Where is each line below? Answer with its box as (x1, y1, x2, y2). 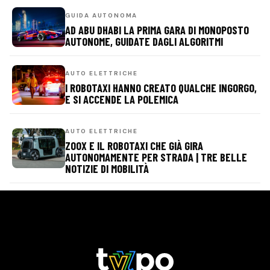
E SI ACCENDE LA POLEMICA (65, 92, 178, 106)
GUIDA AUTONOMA (65, 11, 138, 19)
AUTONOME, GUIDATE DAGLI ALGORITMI (65, 34, 223, 48)
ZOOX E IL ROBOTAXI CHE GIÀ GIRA (65, 139, 203, 152)
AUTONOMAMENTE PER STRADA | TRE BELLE (65, 150, 247, 164)
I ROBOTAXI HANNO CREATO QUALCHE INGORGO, (65, 81, 257, 95)
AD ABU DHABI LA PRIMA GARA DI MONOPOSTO (65, 23, 249, 37)
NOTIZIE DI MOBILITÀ (65, 162, 149, 175)
